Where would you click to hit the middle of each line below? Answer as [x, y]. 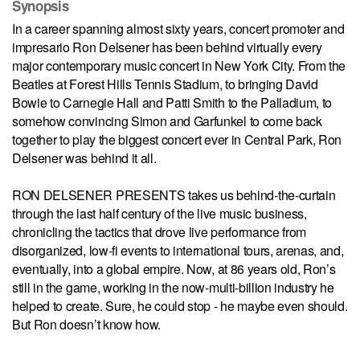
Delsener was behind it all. [86, 157]
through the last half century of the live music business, [160, 213]
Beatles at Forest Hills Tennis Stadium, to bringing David [165, 84]
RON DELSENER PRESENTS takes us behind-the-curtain [174, 194]
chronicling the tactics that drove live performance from [160, 231]
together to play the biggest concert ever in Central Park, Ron [177, 139]
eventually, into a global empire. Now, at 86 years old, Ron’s [174, 268]
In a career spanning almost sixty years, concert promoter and [178, 28]
